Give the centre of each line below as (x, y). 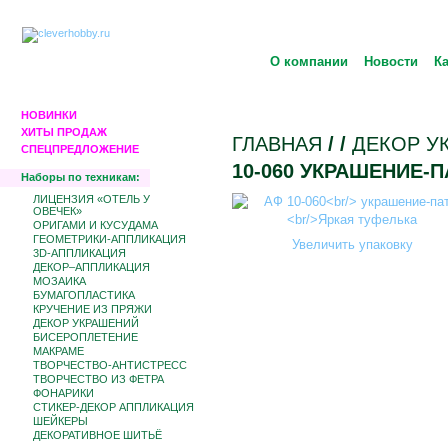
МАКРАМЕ (58, 351)
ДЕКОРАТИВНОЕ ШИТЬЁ (97, 435)
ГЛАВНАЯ (277, 144)
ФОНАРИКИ (63, 393)
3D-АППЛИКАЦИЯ (79, 253)
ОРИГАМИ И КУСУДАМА (95, 225)
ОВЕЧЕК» (57, 211)
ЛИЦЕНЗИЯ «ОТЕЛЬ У (91, 199)
